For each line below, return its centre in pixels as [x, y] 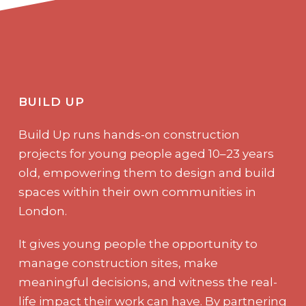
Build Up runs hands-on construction [129, 134]
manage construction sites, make [119, 263]
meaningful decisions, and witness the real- [148, 282]
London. [43, 211]
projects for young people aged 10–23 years [147, 153]
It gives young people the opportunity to [138, 244]
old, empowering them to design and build [147, 172]
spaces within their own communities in [138, 192]
